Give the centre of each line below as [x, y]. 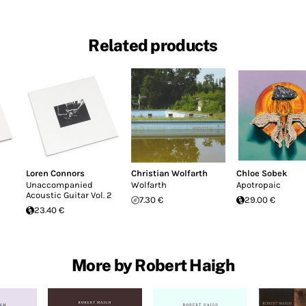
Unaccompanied [59, 185]
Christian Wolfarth [169, 173]
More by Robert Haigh [153, 265]
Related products [153, 45]
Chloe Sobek [262, 173]
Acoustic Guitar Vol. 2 [69, 195]
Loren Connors [55, 173]
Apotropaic [259, 185]
